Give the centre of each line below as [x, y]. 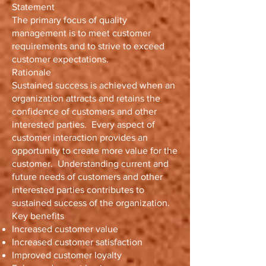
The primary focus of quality [69, 20]
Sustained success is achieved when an [94, 85]
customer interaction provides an [80, 137]
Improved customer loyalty [67, 255]
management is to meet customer [81, 33]
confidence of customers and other [84, 111]
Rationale [31, 72]
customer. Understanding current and [90, 164]
